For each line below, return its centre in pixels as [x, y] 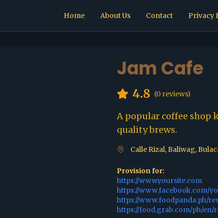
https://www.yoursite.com [159, 181]
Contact [159, 16]
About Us [115, 16]
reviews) [176, 94]
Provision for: [141, 171]
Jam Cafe [160, 68]
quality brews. [147, 130]
